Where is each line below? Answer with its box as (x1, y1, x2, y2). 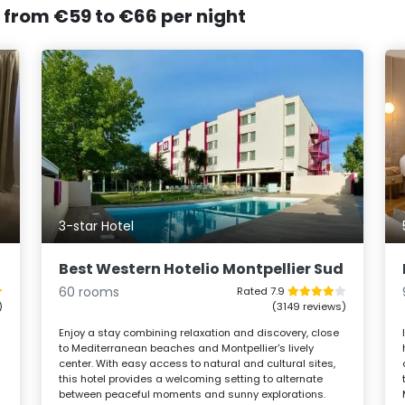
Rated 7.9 (236, 283, 287, 298)
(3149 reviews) (271, 298, 346, 314)
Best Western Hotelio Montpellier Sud (59, 258, 344, 279)
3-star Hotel (59, 216, 135, 235)
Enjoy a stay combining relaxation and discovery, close (59, 325, 340, 340)
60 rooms (59, 282, 120, 301)
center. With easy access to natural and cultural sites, (59, 355, 336, 371)
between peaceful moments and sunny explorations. (59, 386, 326, 401)
